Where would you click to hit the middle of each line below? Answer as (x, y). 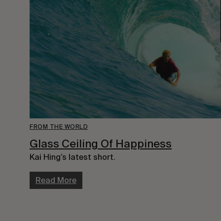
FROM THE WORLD (59, 127)
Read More (56, 180)
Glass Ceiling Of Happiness (101, 143)
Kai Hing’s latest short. (73, 157)
